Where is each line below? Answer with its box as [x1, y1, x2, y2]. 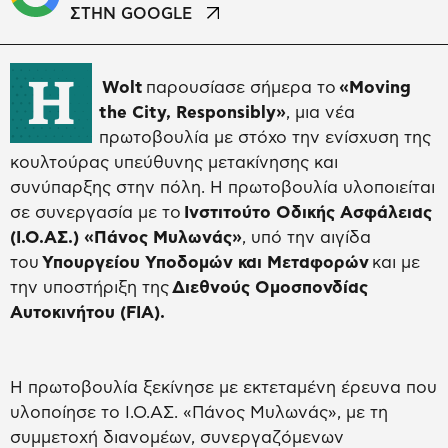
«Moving [339, 79, 411, 97]
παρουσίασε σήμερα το [143, 79, 339, 97]
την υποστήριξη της [10, 279, 172, 297]
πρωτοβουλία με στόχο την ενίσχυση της [99, 129, 431, 147]
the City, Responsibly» [99, 104, 286, 122]
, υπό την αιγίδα [242, 229, 371, 247]
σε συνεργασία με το [10, 204, 184, 222]
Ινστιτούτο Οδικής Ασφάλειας [184, 204, 432, 222]
